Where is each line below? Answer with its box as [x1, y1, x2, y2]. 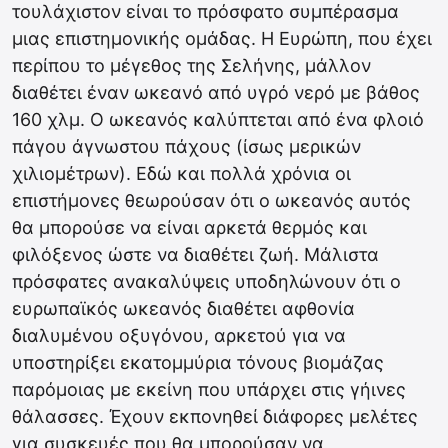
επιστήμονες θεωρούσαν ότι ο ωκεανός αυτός [12, 190, 411, 211]
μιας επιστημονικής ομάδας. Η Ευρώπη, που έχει [12, 28, 432, 49]
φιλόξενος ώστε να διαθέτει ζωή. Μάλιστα [12, 244, 379, 265]
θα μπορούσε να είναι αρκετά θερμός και [12, 217, 367, 238]
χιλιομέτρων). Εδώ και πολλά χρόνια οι [12, 163, 351, 184]
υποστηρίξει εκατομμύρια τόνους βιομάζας [12, 352, 384, 373]
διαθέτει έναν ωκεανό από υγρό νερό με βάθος [12, 82, 420, 103]
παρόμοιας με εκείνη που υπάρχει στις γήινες [12, 379, 406, 400]
